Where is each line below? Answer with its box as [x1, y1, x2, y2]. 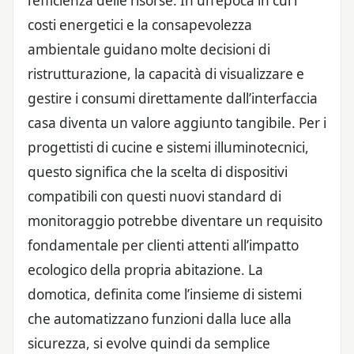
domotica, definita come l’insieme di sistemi [28, 284, 302, 303]
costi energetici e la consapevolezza [28, 15, 252, 34]
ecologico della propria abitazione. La [28, 260, 263, 279]
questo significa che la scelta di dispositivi [28, 162, 288, 181]
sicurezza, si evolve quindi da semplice [28, 333, 270, 352]
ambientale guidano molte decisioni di [28, 40, 270, 58]
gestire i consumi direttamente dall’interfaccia [28, 88, 318, 107]
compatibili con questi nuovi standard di [28, 186, 281, 205]
